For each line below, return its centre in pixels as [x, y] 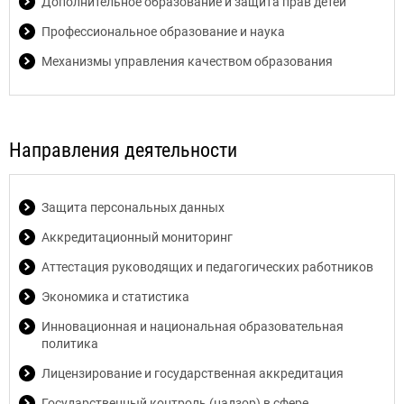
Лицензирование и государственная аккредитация [193, 373]
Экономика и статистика [115, 297]
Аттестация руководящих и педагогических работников [207, 267]
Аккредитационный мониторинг [137, 237]
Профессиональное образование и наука [163, 32]
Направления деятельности [123, 150]
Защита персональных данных [133, 207]
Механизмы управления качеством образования [187, 61]
